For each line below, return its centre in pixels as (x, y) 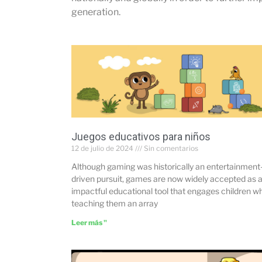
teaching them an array (115, 204)
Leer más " (89, 223)
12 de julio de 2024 (103, 149)
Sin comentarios (170, 149)
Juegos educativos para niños (141, 137)
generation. (96, 12)
